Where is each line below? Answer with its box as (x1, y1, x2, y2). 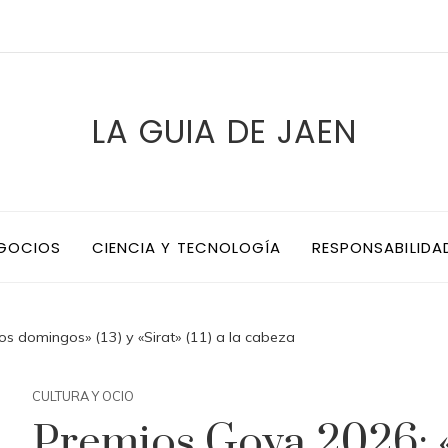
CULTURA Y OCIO (32, 388, 134, 404)
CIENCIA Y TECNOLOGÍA (91, 236, 282, 258)
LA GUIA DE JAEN (91, 109, 357, 154)
